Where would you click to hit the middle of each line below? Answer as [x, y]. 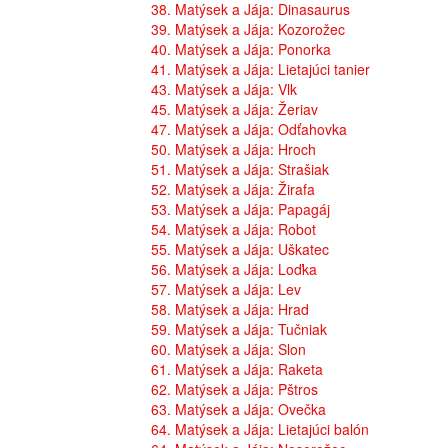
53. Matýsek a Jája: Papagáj [240, 209]
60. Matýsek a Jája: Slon [228, 349]
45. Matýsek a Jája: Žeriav [234, 109]
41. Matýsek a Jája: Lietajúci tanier [260, 69]
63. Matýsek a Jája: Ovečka [238, 409]
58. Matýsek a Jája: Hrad [230, 309]
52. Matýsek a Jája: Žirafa [233, 189]
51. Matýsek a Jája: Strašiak [240, 169]
